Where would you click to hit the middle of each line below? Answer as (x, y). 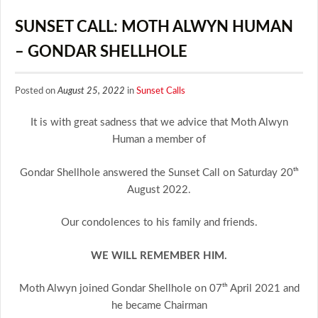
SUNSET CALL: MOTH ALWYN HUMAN (154, 27)
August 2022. (159, 190)
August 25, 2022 (91, 91)
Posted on (36, 91)
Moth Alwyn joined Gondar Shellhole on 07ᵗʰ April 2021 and (159, 289)
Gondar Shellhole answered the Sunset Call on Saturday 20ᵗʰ (159, 172)
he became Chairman (159, 306)
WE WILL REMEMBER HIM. (159, 256)
